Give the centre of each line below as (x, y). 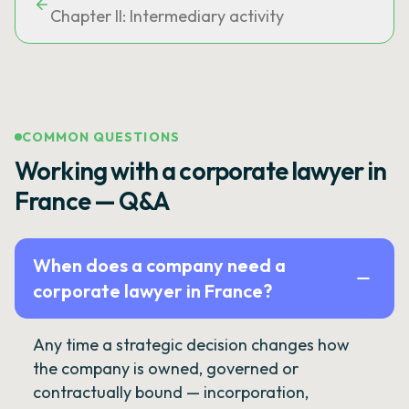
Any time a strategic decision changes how (191, 345)
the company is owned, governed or (166, 368)
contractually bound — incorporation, (171, 392)
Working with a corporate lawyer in (201, 171)
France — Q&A (92, 201)
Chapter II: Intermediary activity (167, 16)
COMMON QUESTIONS (101, 137)
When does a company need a (159, 265)
